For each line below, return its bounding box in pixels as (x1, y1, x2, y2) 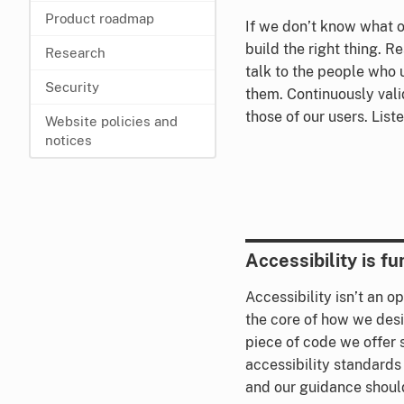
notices (45, 133, 92, 148)
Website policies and (45, 114, 178, 129)
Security (45, 79, 99, 95)
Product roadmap (45, 11, 154, 26)
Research (45, 45, 106, 60)
